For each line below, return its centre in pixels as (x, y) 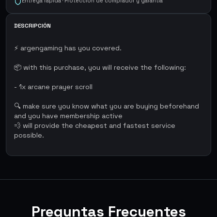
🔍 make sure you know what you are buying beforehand (107, 106)
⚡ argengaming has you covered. (68, 48)
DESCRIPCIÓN (32, 26)
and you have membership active (68, 116)
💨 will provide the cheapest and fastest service (95, 125)
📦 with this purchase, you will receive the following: (100, 67)
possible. (29, 135)
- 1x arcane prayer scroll (53, 87)
